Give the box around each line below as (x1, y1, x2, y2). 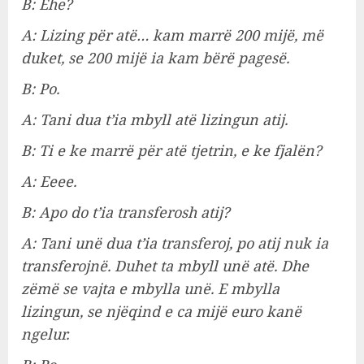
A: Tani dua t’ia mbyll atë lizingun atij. (21, 110, 288, 130)
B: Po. (21, 79, 59, 99)
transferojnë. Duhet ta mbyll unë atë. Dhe (21, 256, 309, 276)
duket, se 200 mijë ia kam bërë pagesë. (21, 48, 289, 68)
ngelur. (21, 324, 69, 344)
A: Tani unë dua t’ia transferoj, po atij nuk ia (21, 233, 328, 253)
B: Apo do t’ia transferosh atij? (21, 202, 230, 223)
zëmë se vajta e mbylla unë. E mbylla (21, 279, 279, 299)
